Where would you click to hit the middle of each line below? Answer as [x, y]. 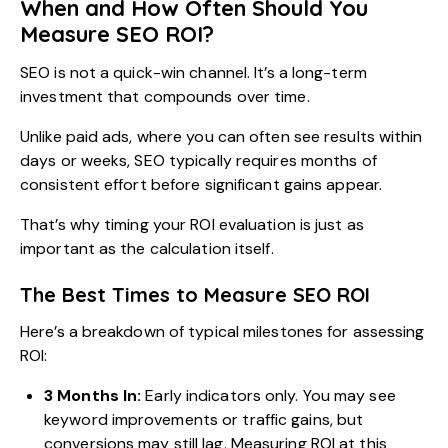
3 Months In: [93, 396]
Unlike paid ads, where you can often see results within [221, 137]
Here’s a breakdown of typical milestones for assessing [222, 332]
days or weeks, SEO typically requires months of [198, 161]
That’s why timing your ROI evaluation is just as [192, 225]
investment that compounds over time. [165, 97]
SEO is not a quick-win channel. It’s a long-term [193, 73]
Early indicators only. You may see [268, 396]
